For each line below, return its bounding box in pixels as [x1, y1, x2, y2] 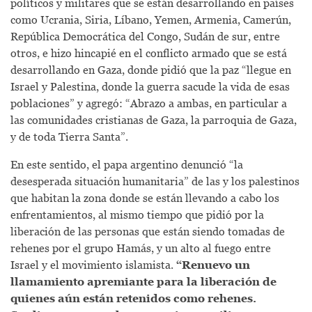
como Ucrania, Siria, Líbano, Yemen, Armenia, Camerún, [10, 13, 291, 26]
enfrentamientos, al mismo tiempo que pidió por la [10, 208, 264, 221]
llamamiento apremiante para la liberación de [10, 274, 276, 288]
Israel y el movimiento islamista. [10, 258, 176, 271]
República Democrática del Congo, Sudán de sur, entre [10, 29, 280, 42]
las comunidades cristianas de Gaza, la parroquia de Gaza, [10, 113, 297, 126]
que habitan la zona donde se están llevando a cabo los [10, 191, 279, 204]
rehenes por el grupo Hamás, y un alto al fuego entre [10, 241, 271, 254]
